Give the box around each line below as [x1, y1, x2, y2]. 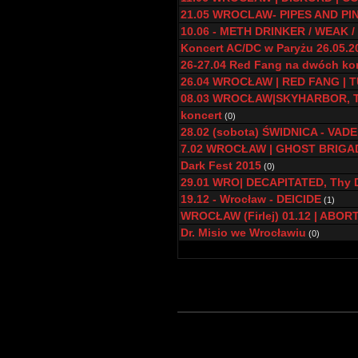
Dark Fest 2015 [181, 159, 261, 172]
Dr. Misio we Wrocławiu [181, 226, 306, 239]
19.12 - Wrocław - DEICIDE [181, 193, 321, 205]
